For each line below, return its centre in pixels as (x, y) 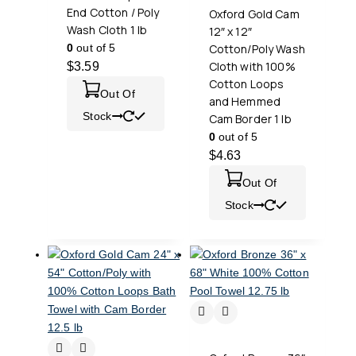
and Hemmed (245, 101)
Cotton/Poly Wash (257, 48)
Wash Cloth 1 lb (107, 29)
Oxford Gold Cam (254, 14)
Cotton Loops (246, 83)
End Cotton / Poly (113, 12)
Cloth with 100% (252, 66)
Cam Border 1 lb (250, 118)
